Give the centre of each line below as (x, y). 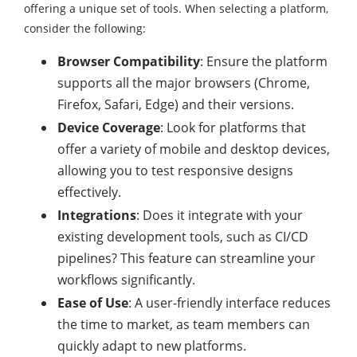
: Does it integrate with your (220, 215)
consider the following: (85, 28)
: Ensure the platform (264, 61)
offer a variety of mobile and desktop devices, (194, 149)
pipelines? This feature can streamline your (186, 258)
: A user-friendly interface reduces (229, 303)
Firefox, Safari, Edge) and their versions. (176, 104)
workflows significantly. (126, 280)
